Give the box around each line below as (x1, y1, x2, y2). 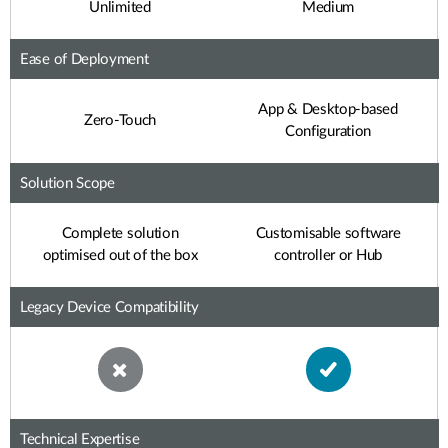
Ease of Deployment (20, 52, 149, 67)
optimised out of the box (42, 248, 198, 263)
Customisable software (255, 226, 401, 241)
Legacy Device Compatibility (20, 300, 199, 315)
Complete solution (61, 226, 179, 241)
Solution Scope (20, 176, 115, 191)
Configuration (284, 124, 372, 139)
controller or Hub (274, 248, 382, 263)
